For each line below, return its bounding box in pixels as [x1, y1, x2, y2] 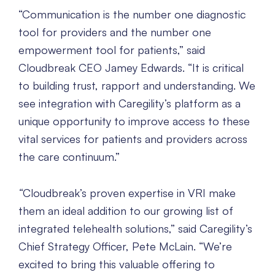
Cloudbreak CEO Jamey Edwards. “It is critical [18, 61, 244, 75]
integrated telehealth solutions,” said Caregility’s [18, 222, 252, 236]
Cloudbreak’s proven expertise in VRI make [23, 186, 236, 200]
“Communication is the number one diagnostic [18, 7, 246, 21]
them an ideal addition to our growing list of [18, 204, 233, 218]
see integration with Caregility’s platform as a [18, 96, 241, 110]
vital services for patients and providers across [18, 132, 247, 146]
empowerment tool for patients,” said [18, 43, 205, 57]
